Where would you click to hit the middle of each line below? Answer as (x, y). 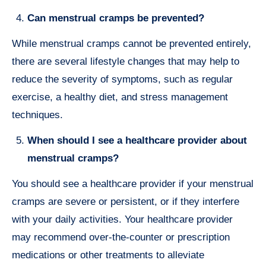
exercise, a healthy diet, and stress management (120, 97)
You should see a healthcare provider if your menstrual (133, 184)
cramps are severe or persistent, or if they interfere (126, 202)
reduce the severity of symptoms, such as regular (122, 80)
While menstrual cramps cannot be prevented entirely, (132, 44)
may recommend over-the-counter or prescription (121, 237)
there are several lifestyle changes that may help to (126, 62)
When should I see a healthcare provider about (137, 141)
